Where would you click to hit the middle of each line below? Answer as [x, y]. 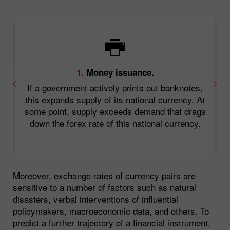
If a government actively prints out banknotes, [115, 88]
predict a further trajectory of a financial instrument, [112, 222]
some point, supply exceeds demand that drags [115, 111]
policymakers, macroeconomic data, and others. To [111, 210]
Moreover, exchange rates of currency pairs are [104, 175]
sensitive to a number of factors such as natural [104, 187]
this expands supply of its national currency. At [115, 100]
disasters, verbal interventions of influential [95, 199]
